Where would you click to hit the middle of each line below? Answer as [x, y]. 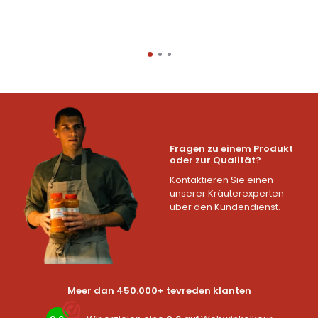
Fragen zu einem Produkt [231, 148]
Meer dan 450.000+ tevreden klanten [159, 291]
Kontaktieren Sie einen [221, 180]
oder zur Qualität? [215, 160]
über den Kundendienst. [225, 207]
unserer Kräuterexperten [227, 193]
